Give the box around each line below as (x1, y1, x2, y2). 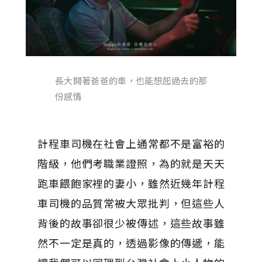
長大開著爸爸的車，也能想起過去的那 (55, 74, 207, 87)
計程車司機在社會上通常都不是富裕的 (37, 136, 225, 151)
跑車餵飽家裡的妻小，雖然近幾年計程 (37, 175, 225, 191)
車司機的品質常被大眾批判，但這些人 (37, 195, 225, 211)
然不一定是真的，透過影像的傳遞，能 (37, 235, 225, 251)
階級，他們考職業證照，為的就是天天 (37, 156, 225, 171)
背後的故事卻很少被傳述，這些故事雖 (37, 215, 225, 231)
